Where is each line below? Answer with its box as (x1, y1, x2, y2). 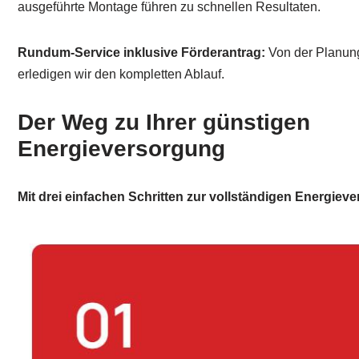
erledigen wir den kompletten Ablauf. (18, 67, 224, 81)
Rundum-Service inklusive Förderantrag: (18, 46, 265, 59)
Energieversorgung (18, 136, 225, 161)
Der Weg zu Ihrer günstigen (18, 110, 310, 135)
